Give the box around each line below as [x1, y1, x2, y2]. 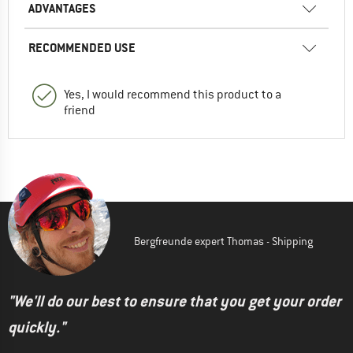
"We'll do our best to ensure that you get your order [8, 291, 341, 311]
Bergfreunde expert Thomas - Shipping [134, 233, 313, 248]
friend [64, 102, 95, 118]
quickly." [8, 317, 65, 337]
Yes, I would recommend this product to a [64, 86, 281, 102]
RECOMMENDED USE [28, 39, 136, 56]
